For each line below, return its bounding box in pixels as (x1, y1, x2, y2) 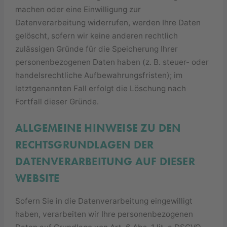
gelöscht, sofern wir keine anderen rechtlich (15, 30, 178, 41)
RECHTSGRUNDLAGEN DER (15, 137, 154, 153)
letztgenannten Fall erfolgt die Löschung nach (15, 83, 186, 93)
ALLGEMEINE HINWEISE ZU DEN (15, 121, 181, 136)
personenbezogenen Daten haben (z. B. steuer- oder (15, 57, 209, 67)
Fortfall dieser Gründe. (15, 96, 99, 106)
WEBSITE (15, 171, 60, 186)
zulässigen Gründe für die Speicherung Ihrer (15, 44, 178, 54)
